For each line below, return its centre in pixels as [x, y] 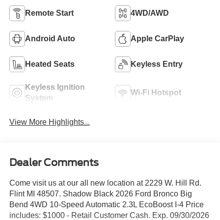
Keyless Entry [157, 64]
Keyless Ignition [55, 87]
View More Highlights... [49, 122]
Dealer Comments [54, 162]
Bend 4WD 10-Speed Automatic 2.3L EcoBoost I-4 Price [106, 204]
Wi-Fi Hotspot [156, 92]
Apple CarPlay [157, 38]
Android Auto [50, 38]
